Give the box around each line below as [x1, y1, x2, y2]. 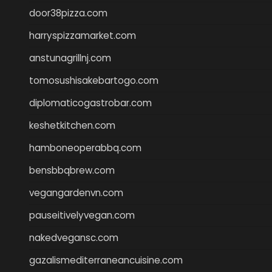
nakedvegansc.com [29, 231, 118, 244]
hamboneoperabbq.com [29, 141, 141, 154]
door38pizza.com [29, 6, 107, 19]
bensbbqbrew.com [29, 163, 115, 177]
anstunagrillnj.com [29, 51, 111, 64]
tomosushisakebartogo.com [29, 73, 158, 87]
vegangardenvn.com [29, 186, 123, 199]
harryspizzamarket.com [29, 29, 136, 42]
